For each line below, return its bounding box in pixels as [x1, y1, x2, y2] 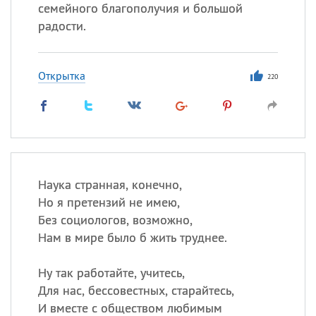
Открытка [37, 68, 85, 83]
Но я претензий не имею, [37, 194, 180, 210]
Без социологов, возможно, [37, 212, 193, 228]
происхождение [147, 183, 227, 197]
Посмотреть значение [147, 169, 253, 183]
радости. [37, 18, 86, 34]
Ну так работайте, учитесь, [37, 265, 185, 281]
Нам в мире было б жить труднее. [37, 229, 227, 245]
